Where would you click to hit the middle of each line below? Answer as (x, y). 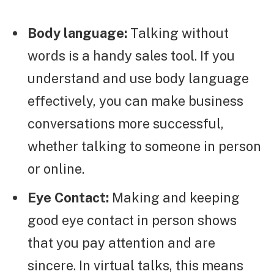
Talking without (178, 33)
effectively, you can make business (135, 101)
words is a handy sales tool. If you (131, 56)
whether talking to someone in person (144, 146)
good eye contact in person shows (132, 220)
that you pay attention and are (121, 243)
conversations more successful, (126, 124)
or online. (56, 169)
